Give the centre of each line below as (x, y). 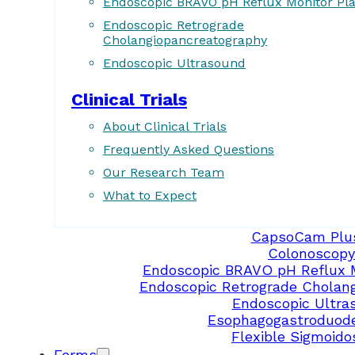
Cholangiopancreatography (185, 40)
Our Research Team (164, 172)
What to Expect (150, 195)
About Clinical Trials (165, 126)
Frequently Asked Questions (189, 149)
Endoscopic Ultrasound (174, 63)
